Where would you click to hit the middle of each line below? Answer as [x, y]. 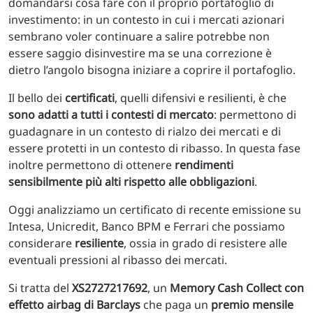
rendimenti [204, 165]
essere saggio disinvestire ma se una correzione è [140, 53]
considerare [42, 243]
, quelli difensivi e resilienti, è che [201, 98]
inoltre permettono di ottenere [92, 165]
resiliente [99, 243]
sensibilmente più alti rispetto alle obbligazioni [131, 182]
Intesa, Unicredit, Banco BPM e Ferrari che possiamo [147, 226]
